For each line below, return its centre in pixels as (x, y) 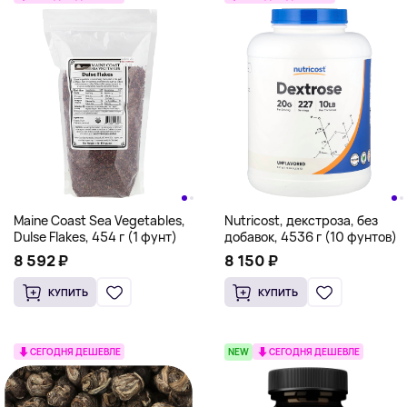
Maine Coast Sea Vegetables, (99, 220)
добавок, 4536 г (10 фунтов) (310, 237)
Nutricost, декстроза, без (301, 220)
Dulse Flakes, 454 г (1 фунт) (95, 237)
